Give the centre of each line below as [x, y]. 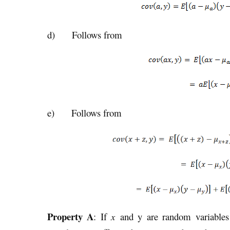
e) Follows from [84, 113]
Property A [71, 217]
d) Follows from [85, 34]
